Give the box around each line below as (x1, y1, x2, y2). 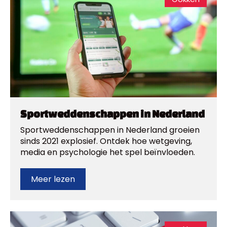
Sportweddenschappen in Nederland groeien (20, 124, 200, 136)
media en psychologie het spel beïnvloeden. (20, 146, 195, 159)
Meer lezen (31, 173, 75, 185)
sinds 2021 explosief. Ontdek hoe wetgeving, (20, 135, 192, 147)
